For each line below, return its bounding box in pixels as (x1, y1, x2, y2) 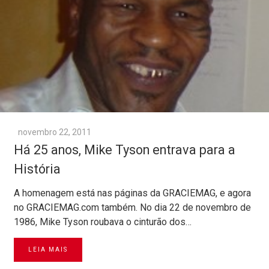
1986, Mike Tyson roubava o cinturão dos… (14, 216, 192, 228)
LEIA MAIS (28, 246, 68, 253)
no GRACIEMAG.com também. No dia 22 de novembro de (14, 202, 251, 214)
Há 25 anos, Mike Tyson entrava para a (14, 142, 235, 158)
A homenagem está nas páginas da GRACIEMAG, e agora (14, 187, 251, 199)
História (14, 162, 61, 177)
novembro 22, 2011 (18, 127, 91, 138)
